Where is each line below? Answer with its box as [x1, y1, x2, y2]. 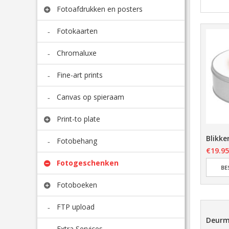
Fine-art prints [57, 70, 103, 80]
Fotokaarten [57, 26, 98, 36]
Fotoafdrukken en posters [57, 4, 143, 14]
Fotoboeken [57, 180, 97, 190]
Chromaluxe [57, 48, 97, 58]
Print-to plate [57, 114, 100, 124]
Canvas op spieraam [57, 92, 124, 102]
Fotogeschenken [57, 158, 119, 168]
